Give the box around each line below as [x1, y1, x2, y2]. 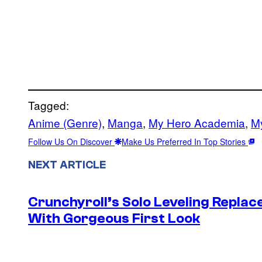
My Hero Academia [149, 114, 245, 130]
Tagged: [28, 96, 69, 113]
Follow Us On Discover [28, 135, 115, 147]
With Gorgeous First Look [28, 211, 200, 227]
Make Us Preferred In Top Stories [122, 135, 248, 147]
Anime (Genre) [28, 114, 102, 130]
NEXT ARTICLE [28, 158, 106, 171]
